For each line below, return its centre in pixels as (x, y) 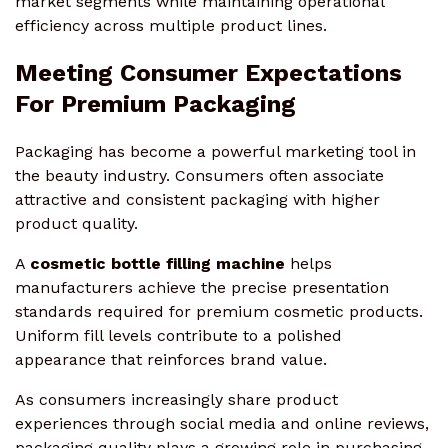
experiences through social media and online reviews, (222, 423)
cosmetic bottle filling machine (157, 263)
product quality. (76, 223)
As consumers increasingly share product (176, 399)
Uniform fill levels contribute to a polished (178, 335)
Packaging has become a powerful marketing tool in (215, 151)
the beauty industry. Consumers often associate (199, 175)
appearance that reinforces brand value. (171, 359)
